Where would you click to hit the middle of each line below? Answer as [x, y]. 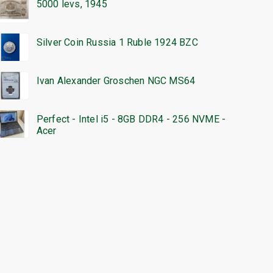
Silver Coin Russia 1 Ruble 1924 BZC [117, 43]
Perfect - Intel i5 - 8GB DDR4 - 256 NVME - [131, 119]
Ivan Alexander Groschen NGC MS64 [116, 81]
